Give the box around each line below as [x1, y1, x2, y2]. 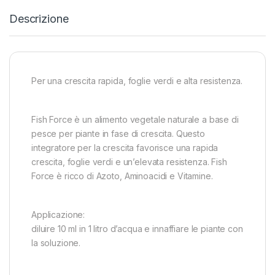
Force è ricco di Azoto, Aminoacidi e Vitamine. [31, 171, 213, 182]
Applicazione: [31, 209, 85, 220]
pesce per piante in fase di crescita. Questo [31, 128, 205, 139]
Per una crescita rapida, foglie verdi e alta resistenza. [31, 76, 243, 87]
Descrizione [9, 12, 69, 26]
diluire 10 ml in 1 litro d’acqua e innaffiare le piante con [31, 223, 243, 234]
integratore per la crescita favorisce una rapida [31, 142, 219, 153]
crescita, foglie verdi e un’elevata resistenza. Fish [31, 157, 227, 168]
